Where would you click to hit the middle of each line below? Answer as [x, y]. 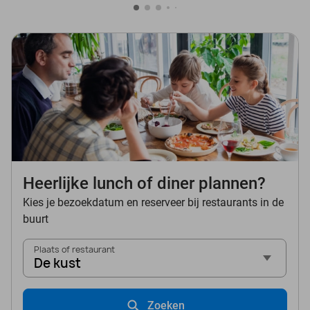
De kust [57, 263]
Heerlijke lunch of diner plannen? [144, 183]
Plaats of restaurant [74, 249]
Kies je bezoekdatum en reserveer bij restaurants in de [153, 202]
